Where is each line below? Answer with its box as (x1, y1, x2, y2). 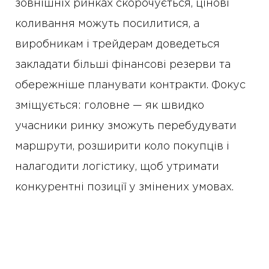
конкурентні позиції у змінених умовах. (15, 183, 234, 193)
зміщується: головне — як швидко (15, 101, 204, 111)
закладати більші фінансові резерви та (15, 60, 231, 70)
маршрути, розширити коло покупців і (15, 142, 229, 152)
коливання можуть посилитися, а (15, 19, 199, 29)
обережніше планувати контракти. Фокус (15, 80, 246, 91)
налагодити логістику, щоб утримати (15, 162, 219, 172)
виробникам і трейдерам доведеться (15, 40, 220, 50)
